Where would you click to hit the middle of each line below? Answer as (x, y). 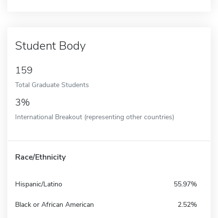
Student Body (50, 45)
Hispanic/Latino (39, 184)
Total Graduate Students (52, 84)
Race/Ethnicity (40, 157)
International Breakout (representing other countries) (95, 117)
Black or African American (54, 204)
